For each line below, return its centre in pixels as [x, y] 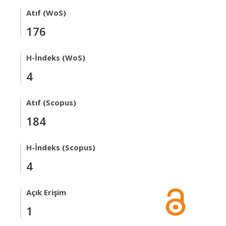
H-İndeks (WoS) [56, 58]
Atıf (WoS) [46, 13]
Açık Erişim [46, 192]
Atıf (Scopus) [51, 102]
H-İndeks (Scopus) [61, 147]
